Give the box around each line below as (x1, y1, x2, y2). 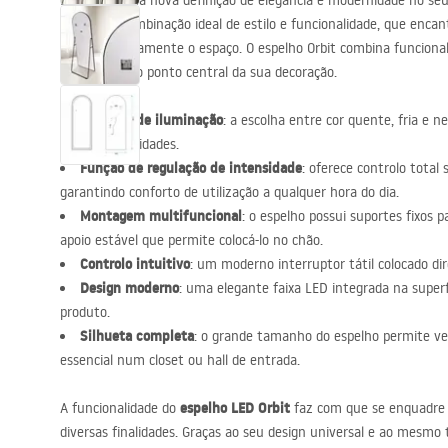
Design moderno (80, 278, 179, 298)
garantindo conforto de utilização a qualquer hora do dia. (60, 183, 399, 201)
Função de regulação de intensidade (80, 158, 302, 178)
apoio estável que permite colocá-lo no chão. (60, 231, 323, 249)
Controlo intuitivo (80, 254, 190, 274)
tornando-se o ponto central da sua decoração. (60, 63, 337, 81)
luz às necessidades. (60, 135, 179, 153)
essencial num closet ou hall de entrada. (60, 351, 300, 369)
